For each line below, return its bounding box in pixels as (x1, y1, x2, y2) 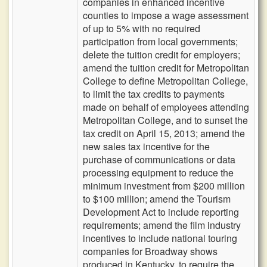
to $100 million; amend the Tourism (83, 192, 231, 206)
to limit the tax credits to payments (83, 87, 225, 101)
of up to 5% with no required (83, 21, 200, 35)
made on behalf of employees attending (83, 100, 249, 114)
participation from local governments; (83, 35, 238, 48)
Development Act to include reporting (83, 205, 239, 219)
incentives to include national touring (83, 231, 237, 245)
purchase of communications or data (83, 153, 235, 166)
